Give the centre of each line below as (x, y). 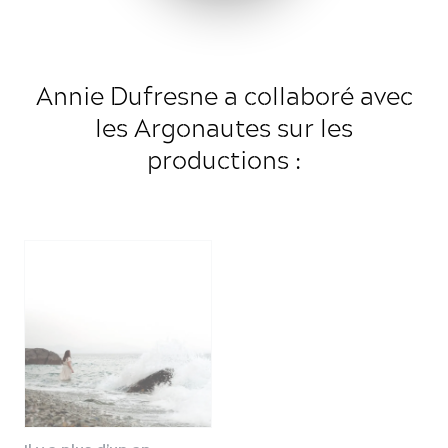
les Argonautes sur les (224, 127)
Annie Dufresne (126, 95)
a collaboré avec (315, 95)
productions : (224, 159)
